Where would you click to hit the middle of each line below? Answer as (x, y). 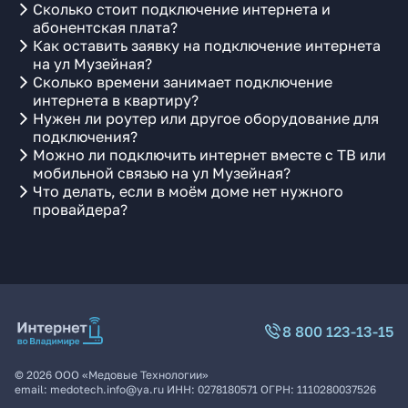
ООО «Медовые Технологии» (132, 375)
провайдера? (80, 209)
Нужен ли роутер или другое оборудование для (206, 118)
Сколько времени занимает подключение (183, 82)
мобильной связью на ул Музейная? (162, 173)
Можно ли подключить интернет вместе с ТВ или (209, 155)
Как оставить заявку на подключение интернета (207, 46)
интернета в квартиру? (116, 100)
